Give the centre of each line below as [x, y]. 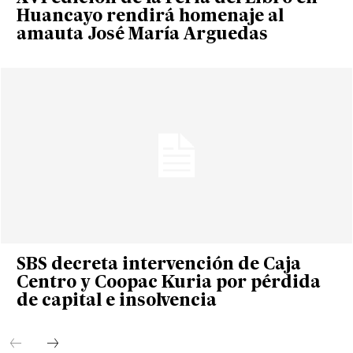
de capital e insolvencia [116, 302]
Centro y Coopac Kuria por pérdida [168, 284]
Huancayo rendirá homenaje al [150, 17]
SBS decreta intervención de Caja [158, 266]
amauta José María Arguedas [142, 35]
